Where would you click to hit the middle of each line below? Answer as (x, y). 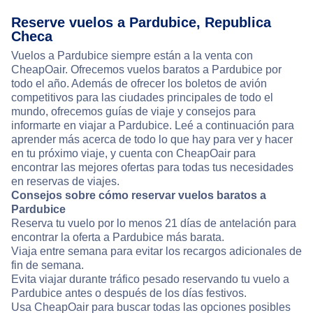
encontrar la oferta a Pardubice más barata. (118, 238)
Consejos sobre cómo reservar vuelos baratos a (139, 196)
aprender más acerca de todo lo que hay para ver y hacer (152, 140)
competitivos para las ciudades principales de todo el (142, 98)
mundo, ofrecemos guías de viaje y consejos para (133, 112)
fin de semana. (48, 265)
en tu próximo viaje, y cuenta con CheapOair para (133, 154)
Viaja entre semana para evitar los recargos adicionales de (156, 252)
